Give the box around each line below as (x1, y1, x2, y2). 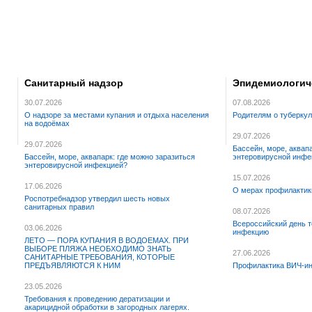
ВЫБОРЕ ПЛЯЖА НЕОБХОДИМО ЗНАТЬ (24, 244, 171, 253)
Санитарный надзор (24, 77, 123, 88)
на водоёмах (24, 119, 70, 128)
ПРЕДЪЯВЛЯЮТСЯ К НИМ (24, 261, 120, 270)
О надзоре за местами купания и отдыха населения (24, 111, 209, 120)
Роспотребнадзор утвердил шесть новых (24, 194, 170, 203)
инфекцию (233, 228, 269, 237)
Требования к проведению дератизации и (24, 295, 170, 304)
